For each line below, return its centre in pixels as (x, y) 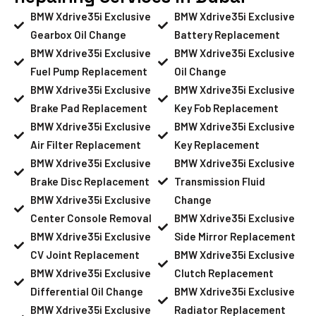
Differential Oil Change (86, 291)
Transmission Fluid (219, 181)
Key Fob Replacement (226, 108)
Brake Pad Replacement (89, 108)
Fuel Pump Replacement (89, 71)
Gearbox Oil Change (78, 34)
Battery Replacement (227, 34)
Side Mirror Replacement (235, 236)
